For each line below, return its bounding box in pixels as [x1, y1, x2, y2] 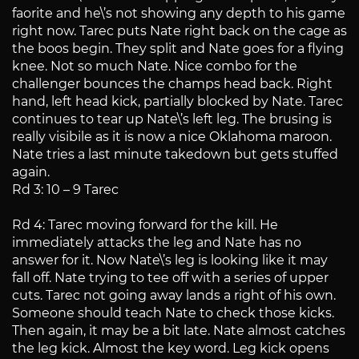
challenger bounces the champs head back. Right [12, 76, 333, 92]
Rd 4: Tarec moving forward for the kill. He [12, 217, 278, 233]
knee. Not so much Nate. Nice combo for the [12, 58, 297, 75]
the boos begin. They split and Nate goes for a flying [12, 41, 344, 57]
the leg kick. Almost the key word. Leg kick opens [12, 341, 329, 357]
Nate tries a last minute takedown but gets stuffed [12, 147, 338, 163]
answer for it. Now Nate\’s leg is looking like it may [12, 252, 328, 268]
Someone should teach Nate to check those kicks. [12, 305, 334, 321]
